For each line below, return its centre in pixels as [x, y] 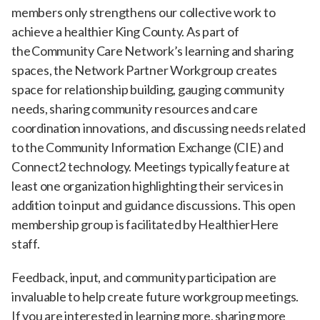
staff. [26, 243]
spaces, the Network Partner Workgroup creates [144, 70]
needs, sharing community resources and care [135, 108]
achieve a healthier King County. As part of [125, 31]
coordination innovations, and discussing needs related [159, 127]
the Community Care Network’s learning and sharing [152, 50]
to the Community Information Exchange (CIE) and [147, 147]
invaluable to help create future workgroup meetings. [155, 296]
